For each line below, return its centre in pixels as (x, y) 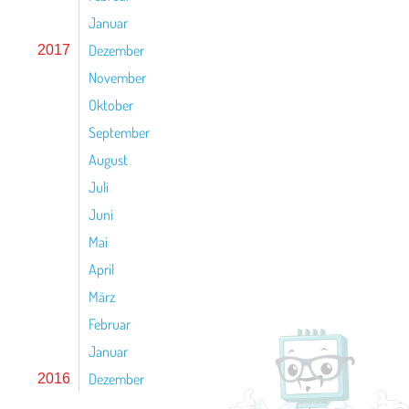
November (117, 78)
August (108, 160)
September (119, 132)
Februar (110, 324)
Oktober (111, 105)
